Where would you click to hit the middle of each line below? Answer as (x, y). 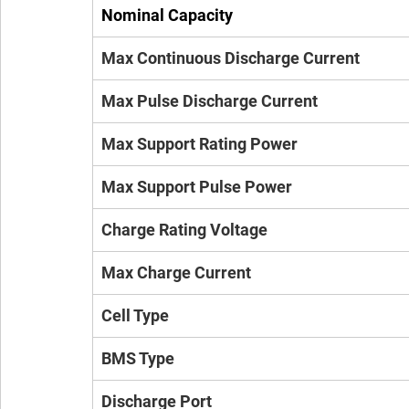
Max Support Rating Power (199, 144)
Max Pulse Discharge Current (210, 101)
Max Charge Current (176, 273)
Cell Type (135, 315)
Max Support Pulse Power (197, 187)
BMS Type (138, 358)
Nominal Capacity (167, 15)
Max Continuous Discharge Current (231, 58)
